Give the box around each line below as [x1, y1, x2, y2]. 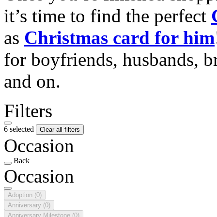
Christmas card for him [24, 27, 215, 48]
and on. [4, 70, 61, 92]
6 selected [4, 124, 36, 133]
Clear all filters [40, 125, 80, 133]
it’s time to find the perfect [4, 5, 211, 26]
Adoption [8, 191, 34, 199]
